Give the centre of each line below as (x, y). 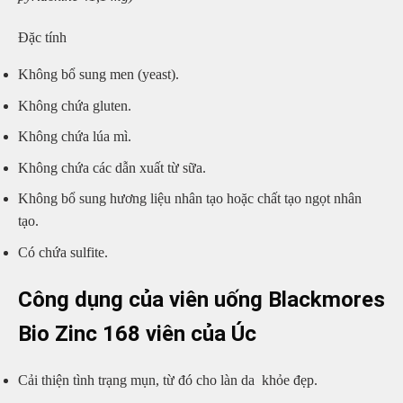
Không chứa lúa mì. (75, 137)
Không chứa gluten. (75, 105)
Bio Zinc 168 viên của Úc (137, 333)
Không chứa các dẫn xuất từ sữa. (112, 167)
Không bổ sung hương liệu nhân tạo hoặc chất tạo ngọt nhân (190, 199)
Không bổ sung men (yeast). (99, 75)
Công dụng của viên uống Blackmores (201, 299)
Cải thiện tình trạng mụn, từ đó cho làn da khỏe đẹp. (168, 380)
